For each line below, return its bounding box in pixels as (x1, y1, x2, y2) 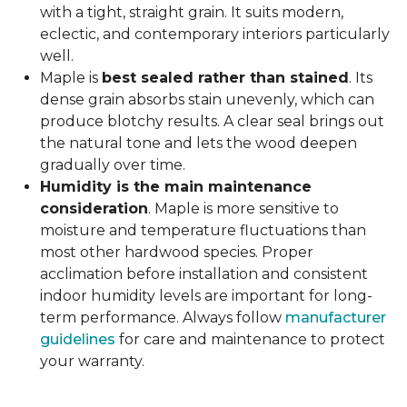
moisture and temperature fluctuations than (40, 222, 366, 239)
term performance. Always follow (40, 309, 285, 326)
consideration (40, 200, 148, 217)
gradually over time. (40, 156, 185, 174)
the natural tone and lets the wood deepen (40, 134, 357, 152)
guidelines (40, 331, 115, 348)
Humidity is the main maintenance (40, 178, 312, 195)
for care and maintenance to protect (115, 331, 385, 348)
